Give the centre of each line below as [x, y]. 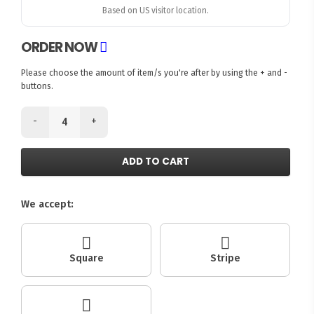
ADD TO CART [156, 162]
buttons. [37, 86]
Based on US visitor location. [156, 11]
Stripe [225, 259]
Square [86, 259]
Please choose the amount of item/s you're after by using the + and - [155, 73]
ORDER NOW [61, 47]
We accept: [48, 204]
